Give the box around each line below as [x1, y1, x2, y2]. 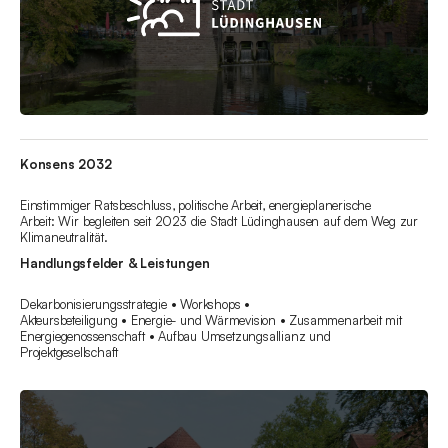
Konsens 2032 [20, 156, 112, 173]
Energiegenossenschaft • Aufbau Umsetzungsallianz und [20, 328, 331, 345]
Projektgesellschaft [20, 344, 119, 361]
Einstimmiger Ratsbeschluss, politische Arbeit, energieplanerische [20, 197, 371, 214]
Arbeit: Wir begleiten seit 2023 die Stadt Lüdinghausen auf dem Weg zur [20, 213, 418, 230]
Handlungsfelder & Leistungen [20, 255, 210, 272]
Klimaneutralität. [20, 229, 108, 246]
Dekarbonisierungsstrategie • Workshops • [20, 296, 250, 313]
